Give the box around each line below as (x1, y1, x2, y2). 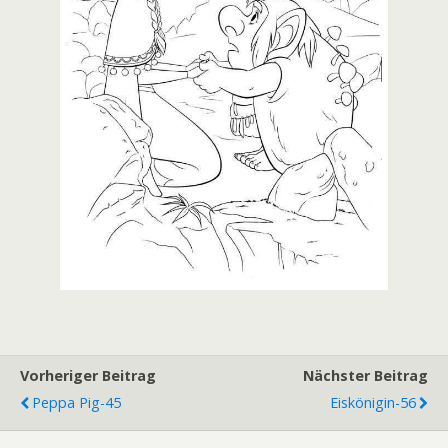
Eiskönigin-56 (330, 393, 416, 413)
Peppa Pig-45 (32, 393, 121, 413)
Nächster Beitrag (303, 366, 428, 386)
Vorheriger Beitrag (20, 366, 156, 386)
